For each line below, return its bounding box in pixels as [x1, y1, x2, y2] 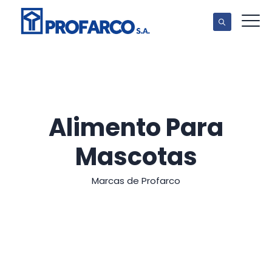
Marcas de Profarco [92, 174, 180, 187]
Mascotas [75, 140, 197, 174]
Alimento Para [49, 110, 223, 144]
